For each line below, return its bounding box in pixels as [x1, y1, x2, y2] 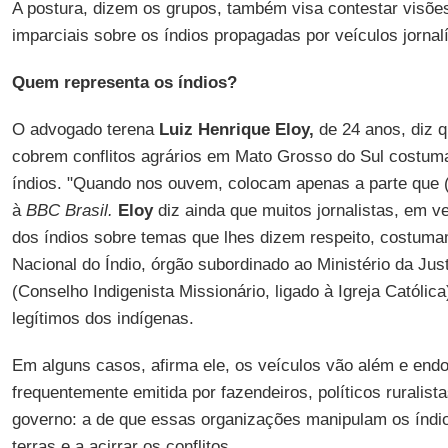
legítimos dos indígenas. [11, 309, 194, 328]
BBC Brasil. [25, 201, 113, 220]
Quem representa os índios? [11, 73, 237, 92]
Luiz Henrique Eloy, [158, 120, 314, 139]
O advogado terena [11, 120, 159, 139]
